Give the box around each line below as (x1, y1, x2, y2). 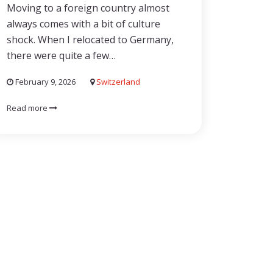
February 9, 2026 (13, 76, 76, 87)
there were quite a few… (7, 49, 116, 62)
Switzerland (96, 76, 140, 87)
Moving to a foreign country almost (7, 1, 169, 15)
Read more (7, 102, 49, 113)
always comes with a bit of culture (7, 17, 160, 30)
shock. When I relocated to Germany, (7, 33, 174, 46)
